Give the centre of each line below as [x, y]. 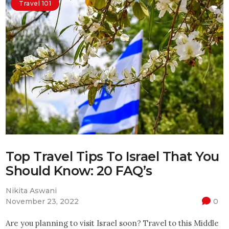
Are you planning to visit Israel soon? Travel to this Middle [112, 223]
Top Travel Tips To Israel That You [112, 156]
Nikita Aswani [31, 190]
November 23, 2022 [42, 201]
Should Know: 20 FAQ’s [79, 170]
